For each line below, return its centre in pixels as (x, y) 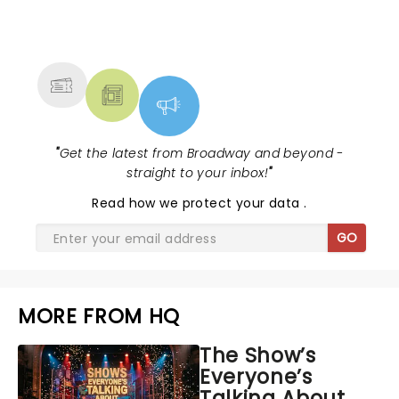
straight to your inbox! (198, 173)
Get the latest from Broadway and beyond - (201, 153)
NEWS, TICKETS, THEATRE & (192, 26)
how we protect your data (216, 203)
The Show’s (258, 355)
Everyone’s (256, 377)
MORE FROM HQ (99, 316)
